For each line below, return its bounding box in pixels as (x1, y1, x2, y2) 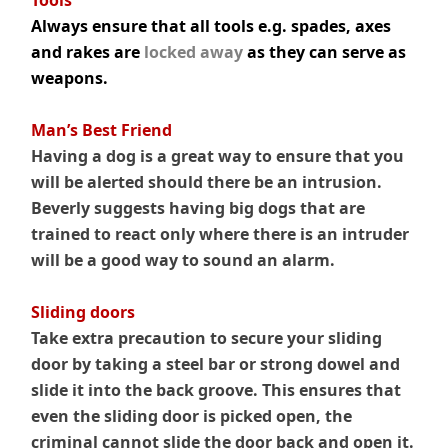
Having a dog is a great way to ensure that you (31, 145, 405, 168)
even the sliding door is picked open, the (31, 405, 353, 428)
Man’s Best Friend (31, 119, 173, 142)
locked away (144, 41, 244, 64)
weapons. (31, 67, 109, 90)
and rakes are (31, 41, 145, 64)
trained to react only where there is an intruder (31, 223, 410, 246)
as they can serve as (243, 41, 407, 64)
